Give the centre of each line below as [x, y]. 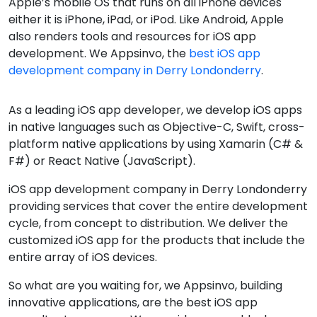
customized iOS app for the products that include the [157, 240]
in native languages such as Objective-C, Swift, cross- [157, 127]
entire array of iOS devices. [83, 257]
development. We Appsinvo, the [99, 53]
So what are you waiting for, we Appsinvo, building [145, 286]
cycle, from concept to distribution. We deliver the [148, 223]
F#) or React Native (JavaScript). [102, 161]
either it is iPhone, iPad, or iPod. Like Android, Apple [146, 19]
